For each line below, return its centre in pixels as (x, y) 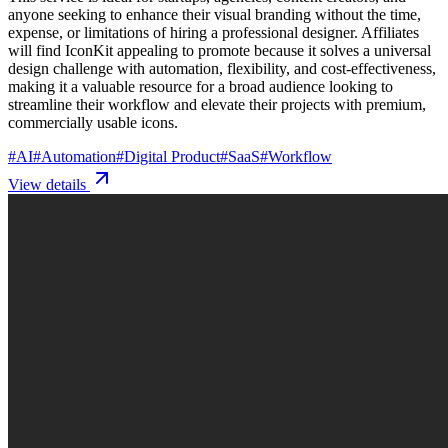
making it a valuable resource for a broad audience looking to (200, 86)
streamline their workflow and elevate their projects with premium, (217, 104)
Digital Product (172, 156)
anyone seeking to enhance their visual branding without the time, (214, 14)
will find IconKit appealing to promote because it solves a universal (219, 50)
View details (49, 184)
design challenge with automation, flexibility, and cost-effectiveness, (222, 68)
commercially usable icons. (93, 122)
